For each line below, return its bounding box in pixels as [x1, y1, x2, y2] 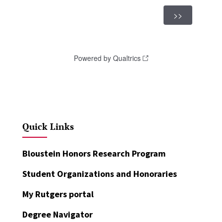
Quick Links [22, 120, 74, 132]
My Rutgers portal [22, 188, 94, 200]
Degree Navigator [22, 208, 93, 220]
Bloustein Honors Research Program [22, 147, 166, 159]
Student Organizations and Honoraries [22, 167, 177, 179]
